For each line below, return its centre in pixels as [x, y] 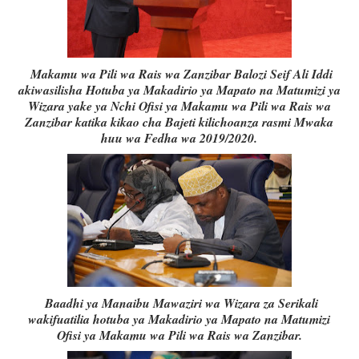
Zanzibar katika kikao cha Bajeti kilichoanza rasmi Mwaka [179, 122]
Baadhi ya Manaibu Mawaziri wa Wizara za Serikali [179, 303]
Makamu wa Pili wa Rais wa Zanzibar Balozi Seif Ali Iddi [179, 74]
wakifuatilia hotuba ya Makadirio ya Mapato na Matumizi [179, 319]
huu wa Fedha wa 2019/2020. [179, 138]
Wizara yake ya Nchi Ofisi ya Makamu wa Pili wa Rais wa [179, 106]
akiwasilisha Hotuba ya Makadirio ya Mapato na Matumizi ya [179, 90]
